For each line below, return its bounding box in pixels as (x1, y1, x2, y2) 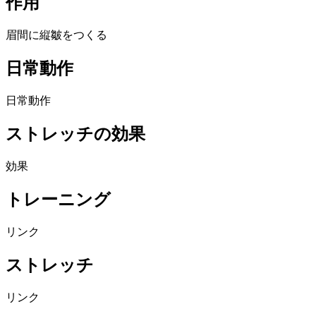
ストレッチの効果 (6, 124, 145, 144)
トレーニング (6, 189, 111, 209)
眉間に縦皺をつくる (6, 29, 107, 42)
